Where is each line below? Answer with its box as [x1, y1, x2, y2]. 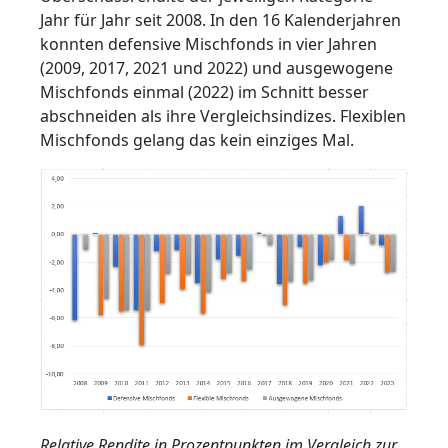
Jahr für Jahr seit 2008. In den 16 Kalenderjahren [40, 9, 401, 32]
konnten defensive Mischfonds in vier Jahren [40, 33, 377, 56]
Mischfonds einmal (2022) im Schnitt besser [40, 81, 369, 104]
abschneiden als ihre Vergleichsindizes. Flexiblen [40, 105, 406, 128]
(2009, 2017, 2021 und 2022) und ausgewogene [40, 57, 393, 80]
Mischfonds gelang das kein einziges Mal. [40, 129, 354, 152]
